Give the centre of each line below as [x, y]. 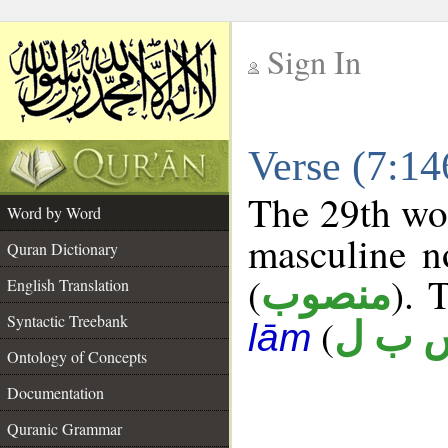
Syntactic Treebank [67, 320]
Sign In [314, 61]
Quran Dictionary [62, 248]
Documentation [55, 392]
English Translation [68, 284]
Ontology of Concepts [77, 356]
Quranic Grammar [64, 428]
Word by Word [54, 212]
